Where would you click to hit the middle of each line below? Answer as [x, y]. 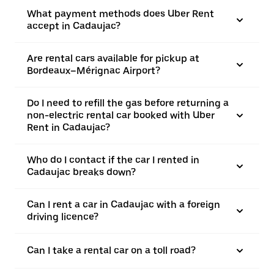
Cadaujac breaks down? [81, 172]
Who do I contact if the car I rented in [113, 160]
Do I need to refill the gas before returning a [128, 103]
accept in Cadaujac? [74, 26]
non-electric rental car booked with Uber [121, 115]
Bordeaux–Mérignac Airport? [94, 71]
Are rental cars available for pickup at [113, 58]
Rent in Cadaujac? [68, 128]
